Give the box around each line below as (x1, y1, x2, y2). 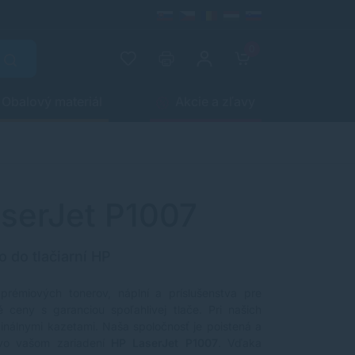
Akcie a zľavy (174, 93, 255, 109)
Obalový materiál (2, 93, 103, 109)
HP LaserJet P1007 (110, 336, 218, 349)
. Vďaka (217, 336, 262, 349)
